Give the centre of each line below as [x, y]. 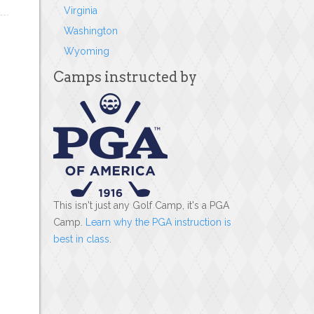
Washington [91, 31]
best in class [81, 239]
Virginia [81, 11]
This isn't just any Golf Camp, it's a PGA [141, 205]
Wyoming [87, 51]
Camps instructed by [125, 77]
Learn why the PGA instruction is [158, 222]
